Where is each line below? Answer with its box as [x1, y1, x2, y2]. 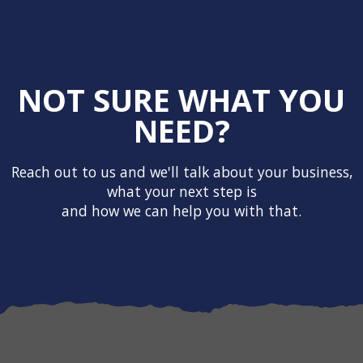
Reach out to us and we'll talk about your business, [11, 161, 352, 181]
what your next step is [106, 181, 257, 201]
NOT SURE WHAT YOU [18, 78, 345, 121]
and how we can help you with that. [62, 200, 301, 220]
